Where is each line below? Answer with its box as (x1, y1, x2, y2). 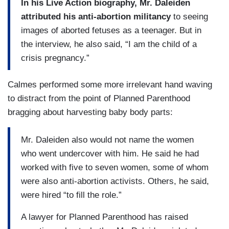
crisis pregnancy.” (21, 53, 89, 63)
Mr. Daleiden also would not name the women (21, 134, 194, 145)
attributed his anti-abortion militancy (21, 11, 171, 21)
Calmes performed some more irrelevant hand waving (8, 80, 212, 90)
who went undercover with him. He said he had (21, 148, 199, 158)
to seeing (171, 11, 208, 21)
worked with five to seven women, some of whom (21, 162, 209, 172)
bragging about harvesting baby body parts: (8, 107, 173, 118)
